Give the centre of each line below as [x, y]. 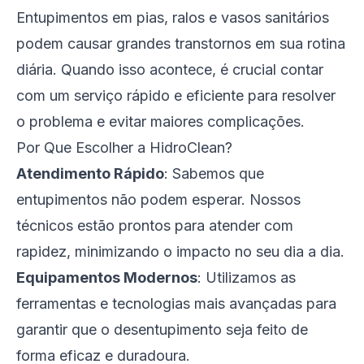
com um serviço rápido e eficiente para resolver [176, 95]
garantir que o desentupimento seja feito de [162, 329]
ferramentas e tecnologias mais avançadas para [176, 303]
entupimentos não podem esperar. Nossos [158, 199]
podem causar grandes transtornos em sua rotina [181, 43]
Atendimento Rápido [90, 173]
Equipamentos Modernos [107, 277]
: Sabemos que [214, 173]
